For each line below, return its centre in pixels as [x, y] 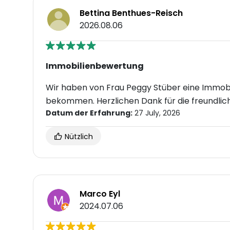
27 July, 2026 [156, 113]
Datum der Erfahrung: [89, 113]
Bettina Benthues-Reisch [131, 13]
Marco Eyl [100, 194]
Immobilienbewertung [95, 66]
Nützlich [78, 137]
